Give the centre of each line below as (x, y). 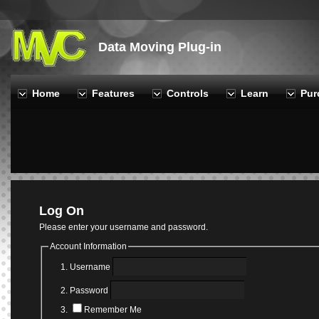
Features (113, 94)
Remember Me (113, 310)
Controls (188, 94)
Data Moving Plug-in (160, 47)
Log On (62, 211)
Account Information (88, 246)
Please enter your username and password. (124, 227)
